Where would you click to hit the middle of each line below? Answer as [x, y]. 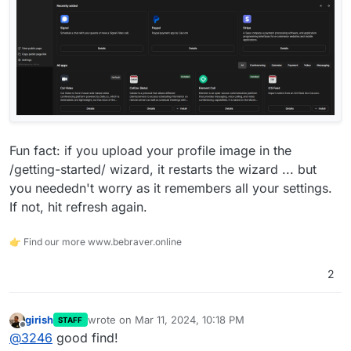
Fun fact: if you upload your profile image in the [150, 150]
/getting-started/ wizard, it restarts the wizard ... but [163, 169]
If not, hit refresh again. [78, 206]
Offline [38, 332]
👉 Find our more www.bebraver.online [96, 241]
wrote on [111, 320]
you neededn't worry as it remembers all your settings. [171, 188]
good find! [85, 338]
